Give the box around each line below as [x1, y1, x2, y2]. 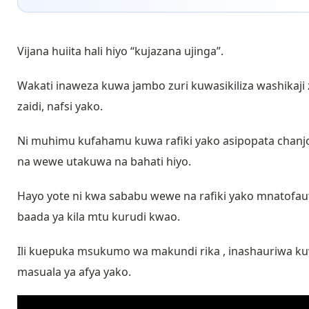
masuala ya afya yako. [17, 263, 134, 279]
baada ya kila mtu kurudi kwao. [17, 208, 180, 224]
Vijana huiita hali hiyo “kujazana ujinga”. [17, 43, 226, 59]
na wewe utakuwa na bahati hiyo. [17, 153, 191, 169]
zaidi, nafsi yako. [17, 98, 103, 114]
